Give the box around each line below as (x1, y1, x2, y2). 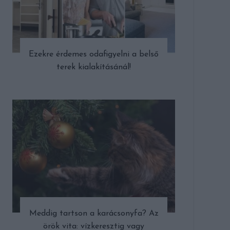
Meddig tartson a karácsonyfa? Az (29, 209, 159, 218)
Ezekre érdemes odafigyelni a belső (29, 50, 159, 59)
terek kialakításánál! (56, 63, 131, 72)
